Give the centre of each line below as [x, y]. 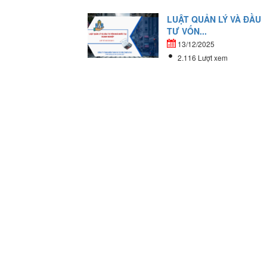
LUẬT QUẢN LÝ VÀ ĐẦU [214, 19]
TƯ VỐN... [187, 31]
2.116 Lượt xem [203, 57]
